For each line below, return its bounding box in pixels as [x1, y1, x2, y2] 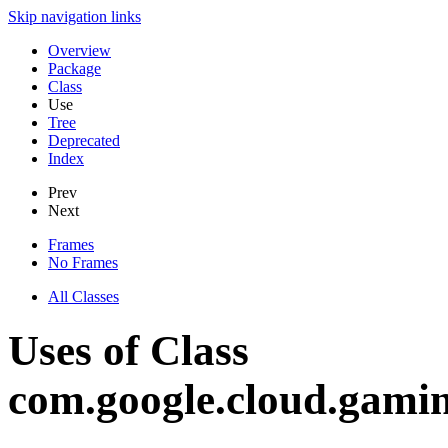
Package [48, 60, 101, 77]
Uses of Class [8, 326, 249, 374]
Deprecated [48, 132, 120, 149]
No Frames [48, 254, 118, 271]
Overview [48, 42, 111, 59]
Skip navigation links [8, 8, 141, 25]
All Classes [48, 288, 119, 305]
